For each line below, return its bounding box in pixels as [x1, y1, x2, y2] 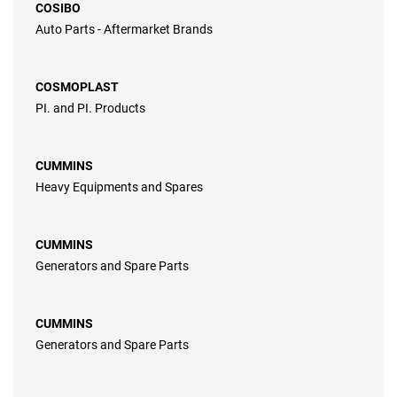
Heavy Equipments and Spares [35, 180, 203, 195]
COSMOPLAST [35, 80, 119, 95]
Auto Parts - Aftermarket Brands [35, 22, 213, 37]
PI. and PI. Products [35, 101, 145, 116]
